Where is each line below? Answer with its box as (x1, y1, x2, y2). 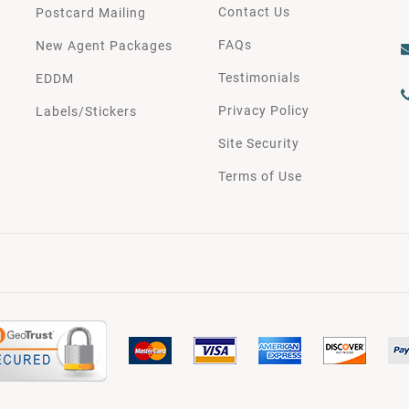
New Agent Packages (36, 37, 173, 53)
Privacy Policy (218, 102, 309, 118)
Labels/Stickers (36, 103, 137, 119)
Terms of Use (218, 168, 302, 184)
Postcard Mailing (36, 5, 146, 20)
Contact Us (218, 4, 290, 19)
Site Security (218, 135, 299, 151)
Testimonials (218, 69, 300, 85)
